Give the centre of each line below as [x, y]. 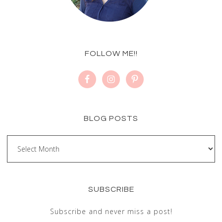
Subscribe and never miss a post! [111, 211]
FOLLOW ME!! [111, 54]
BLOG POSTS [111, 118]
